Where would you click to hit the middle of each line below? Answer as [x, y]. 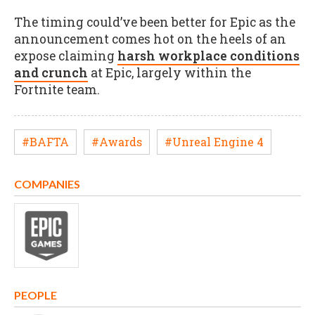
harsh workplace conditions [208, 56]
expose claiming [66, 56]
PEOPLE [36, 295]
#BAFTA [45, 142]
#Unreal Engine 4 [214, 142]
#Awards [117, 142]
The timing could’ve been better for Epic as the [155, 22]
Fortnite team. [57, 89]
